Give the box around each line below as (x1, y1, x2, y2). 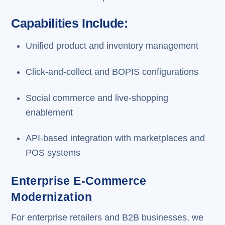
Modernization (11, 190, 92, 204)
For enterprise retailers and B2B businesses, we (11, 212, 204, 223)
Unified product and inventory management (25, 40, 198, 51)
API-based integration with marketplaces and (25, 133, 205, 144)
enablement (25, 107, 73, 118)
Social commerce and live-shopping (25, 92, 168, 103)
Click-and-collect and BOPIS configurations (25, 66, 198, 77)
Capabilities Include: (11, 17, 128, 31)
